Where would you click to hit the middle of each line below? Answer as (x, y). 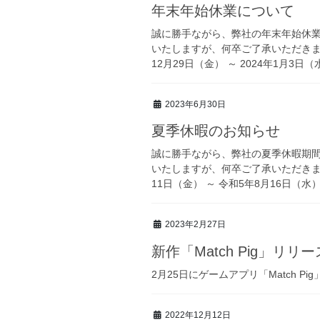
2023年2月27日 (195, 225)
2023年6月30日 (195, 104)
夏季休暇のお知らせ (216, 131)
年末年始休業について (223, 10)
